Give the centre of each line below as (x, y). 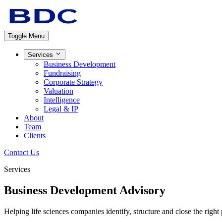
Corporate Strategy (73, 82)
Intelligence (62, 100)
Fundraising (62, 73)
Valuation (58, 91)
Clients (35, 136)
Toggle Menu (26, 36)
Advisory (141, 191)
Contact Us (22, 153)
